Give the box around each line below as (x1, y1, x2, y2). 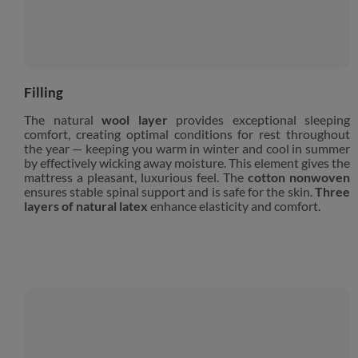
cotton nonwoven (248, 170, 350, 185)
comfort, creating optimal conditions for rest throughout (24, 127, 350, 142)
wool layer (101, 113, 168, 128)
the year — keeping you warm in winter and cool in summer (24, 141, 350, 157)
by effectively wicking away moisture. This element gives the (24, 156, 350, 171)
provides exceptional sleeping (167, 113, 350, 128)
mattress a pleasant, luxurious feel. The (24, 170, 248, 185)
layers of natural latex (24, 199, 148, 214)
